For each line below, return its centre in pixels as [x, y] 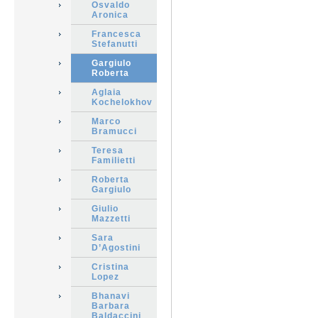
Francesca [116, 34]
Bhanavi [111, 296]
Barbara [111, 306]
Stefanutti [115, 44]
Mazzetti [111, 219]
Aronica [110, 15]
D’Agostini [116, 248]
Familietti [114, 160]
